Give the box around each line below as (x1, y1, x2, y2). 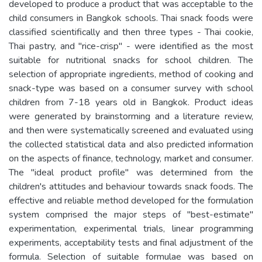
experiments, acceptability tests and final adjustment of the (9, 236, 253, 249)
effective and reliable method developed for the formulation (9, 194, 253, 207)
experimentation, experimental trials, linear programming (9, 222, 253, 235)
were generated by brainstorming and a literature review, (9, 109, 253, 123)
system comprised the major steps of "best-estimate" (9, 208, 253, 221)
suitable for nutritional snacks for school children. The (9, 53, 253, 67)
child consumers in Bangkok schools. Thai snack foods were (9, 11, 253, 25)
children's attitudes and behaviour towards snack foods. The (9, 180, 253, 193)
